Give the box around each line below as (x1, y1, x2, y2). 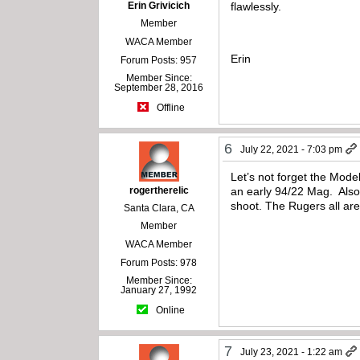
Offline (153, 101, 185, 113)
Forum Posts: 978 (121, 257, 198, 269)
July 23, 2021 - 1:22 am (240, 346, 343, 358)
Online (153, 304, 186, 316)
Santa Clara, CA (123, 202, 194, 215)
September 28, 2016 (114, 82, 204, 94)
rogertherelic (129, 185, 189, 197)
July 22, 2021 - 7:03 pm (240, 144, 343, 156)
